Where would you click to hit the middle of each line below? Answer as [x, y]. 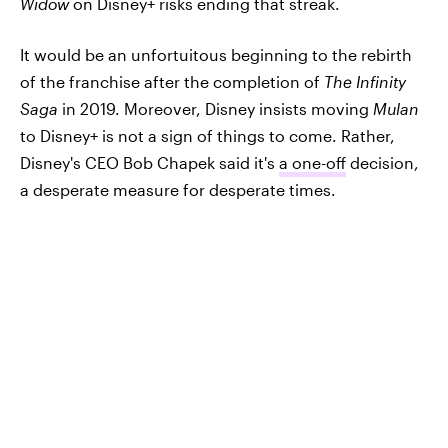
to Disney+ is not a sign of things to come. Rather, [207, 135]
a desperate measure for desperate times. [178, 189]
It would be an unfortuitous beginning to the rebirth [216, 54]
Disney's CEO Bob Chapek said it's [149, 162]
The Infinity [365, 81]
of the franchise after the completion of [172, 81]
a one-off [312, 162]
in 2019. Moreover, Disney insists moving [215, 108]
